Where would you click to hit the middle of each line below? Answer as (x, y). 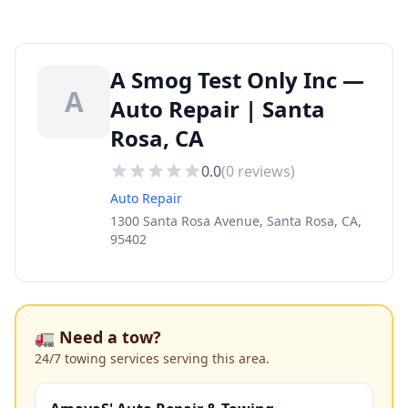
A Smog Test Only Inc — (237, 80)
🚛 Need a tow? (98, 337)
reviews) (265, 171)
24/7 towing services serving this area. (152, 358)
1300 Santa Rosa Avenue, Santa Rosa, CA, (236, 221)
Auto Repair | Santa (218, 109)
